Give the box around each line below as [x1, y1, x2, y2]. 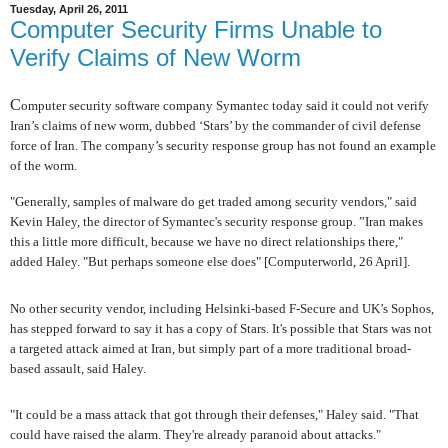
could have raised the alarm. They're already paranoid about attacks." [10, 427, 381, 443]
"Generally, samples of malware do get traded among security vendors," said [10, 194, 417, 210]
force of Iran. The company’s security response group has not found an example [10, 138, 436, 154]
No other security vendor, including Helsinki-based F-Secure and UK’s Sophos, [10, 300, 434, 316]
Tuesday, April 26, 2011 [10, 3, 128, 16]
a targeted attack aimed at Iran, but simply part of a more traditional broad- [10, 340, 411, 356]
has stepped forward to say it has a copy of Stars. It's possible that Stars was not [10, 320, 432, 336]
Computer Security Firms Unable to [10, 15, 382, 43]
